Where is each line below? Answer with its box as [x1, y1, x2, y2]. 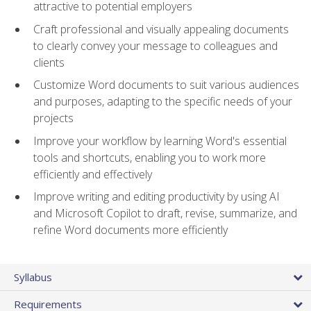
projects [33, 110, 74, 126]
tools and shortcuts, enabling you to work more [33, 149, 266, 165]
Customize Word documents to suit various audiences [33, 77, 299, 93]
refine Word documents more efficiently [33, 222, 228, 238]
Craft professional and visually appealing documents [33, 21, 289, 37]
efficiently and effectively [33, 166, 152, 182]
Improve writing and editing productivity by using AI [33, 189, 280, 205]
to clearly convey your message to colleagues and [33, 37, 278, 53]
